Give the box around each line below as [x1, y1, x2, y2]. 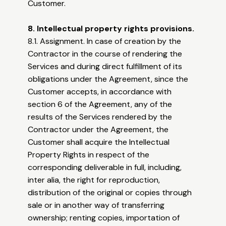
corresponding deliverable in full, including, [28, 162, 182, 173]
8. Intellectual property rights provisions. [28, 23, 195, 34]
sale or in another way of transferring [28, 200, 165, 211]
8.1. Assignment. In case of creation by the [28, 36, 182, 47]
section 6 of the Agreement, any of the [28, 99, 173, 110]
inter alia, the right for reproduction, [28, 175, 160, 186]
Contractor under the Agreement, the [28, 124, 169, 135]
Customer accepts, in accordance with [28, 86, 172, 97]
